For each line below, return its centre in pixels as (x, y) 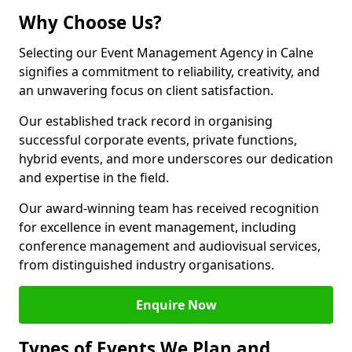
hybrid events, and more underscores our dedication (176, 159)
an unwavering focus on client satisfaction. (146, 90)
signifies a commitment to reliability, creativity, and (169, 71)
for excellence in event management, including (158, 227)
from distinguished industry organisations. (147, 265)
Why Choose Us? (90, 22)
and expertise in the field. (94, 178)
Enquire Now (176, 305)
